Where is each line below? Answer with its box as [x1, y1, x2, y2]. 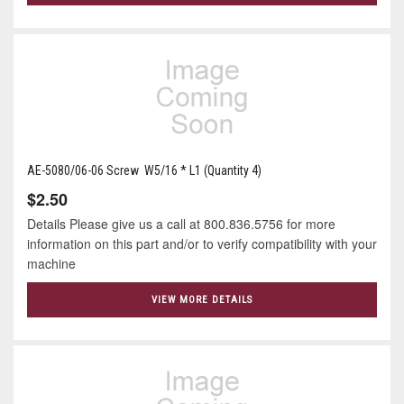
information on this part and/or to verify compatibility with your [27, 234, 377, 252]
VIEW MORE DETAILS [151, 293, 252, 306]
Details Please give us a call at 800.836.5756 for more [27, 214, 335, 233]
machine [27, 253, 76, 272]
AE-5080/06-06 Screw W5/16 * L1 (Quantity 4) [27, 162, 262, 178]
